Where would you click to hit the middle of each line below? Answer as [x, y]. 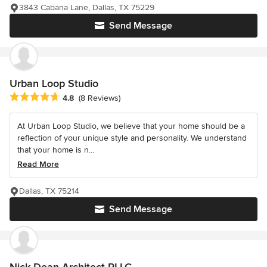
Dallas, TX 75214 [49, 191]
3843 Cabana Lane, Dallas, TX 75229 [87, 7]
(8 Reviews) [100, 98]
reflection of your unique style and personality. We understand [132, 138]
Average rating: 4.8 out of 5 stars [77, 97]
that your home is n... [56, 150]
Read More [38, 164]
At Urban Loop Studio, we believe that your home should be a [131, 126]
